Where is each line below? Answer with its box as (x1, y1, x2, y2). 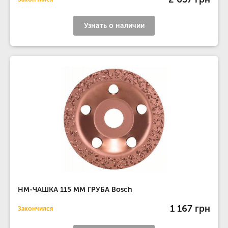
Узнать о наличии (83, 21, 145, 30)
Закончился (18, 205, 53, 212)
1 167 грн (170, 203, 210, 214)
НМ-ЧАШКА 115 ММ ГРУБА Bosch (18, 185, 132, 194)
